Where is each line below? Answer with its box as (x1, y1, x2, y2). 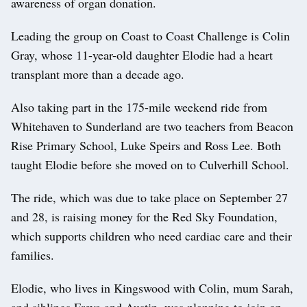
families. (11, 246, 54, 263)
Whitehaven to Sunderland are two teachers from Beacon (11, 117, 293, 134)
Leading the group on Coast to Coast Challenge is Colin (11, 27, 290, 44)
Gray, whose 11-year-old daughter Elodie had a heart (11, 46, 273, 63)
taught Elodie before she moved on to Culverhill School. (11, 156, 289, 173)
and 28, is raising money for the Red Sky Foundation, (11, 208, 278, 225)
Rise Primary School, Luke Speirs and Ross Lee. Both (11, 136, 281, 153)
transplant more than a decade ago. (11, 65, 184, 82)
